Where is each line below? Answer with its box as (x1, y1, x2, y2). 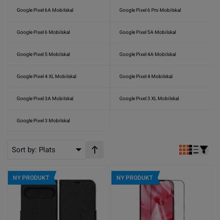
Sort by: (12, 144, 39, 155)
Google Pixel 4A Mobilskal (119, 51, 176, 58)
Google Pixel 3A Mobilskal (17, 95, 73, 102)
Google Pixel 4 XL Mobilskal (17, 73, 76, 80)
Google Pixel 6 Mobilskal (17, 28, 70, 36)
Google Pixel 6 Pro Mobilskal (119, 6, 181, 14)
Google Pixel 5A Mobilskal (119, 28, 176, 36)
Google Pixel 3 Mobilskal (17, 117, 70, 124)
